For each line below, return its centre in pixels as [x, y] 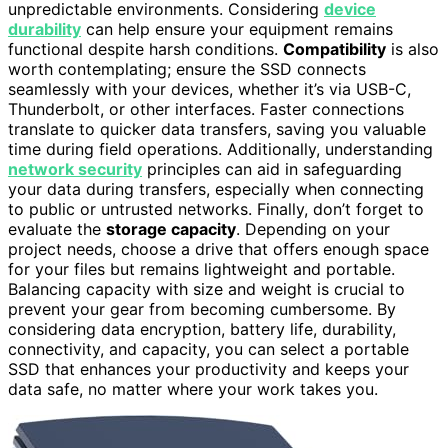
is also [412, 48]
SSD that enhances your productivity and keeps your [208, 368]
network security [75, 168]
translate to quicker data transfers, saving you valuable [217, 128]
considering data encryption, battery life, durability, [202, 328]
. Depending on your [313, 228]
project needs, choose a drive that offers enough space [218, 248]
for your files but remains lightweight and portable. [201, 268]
